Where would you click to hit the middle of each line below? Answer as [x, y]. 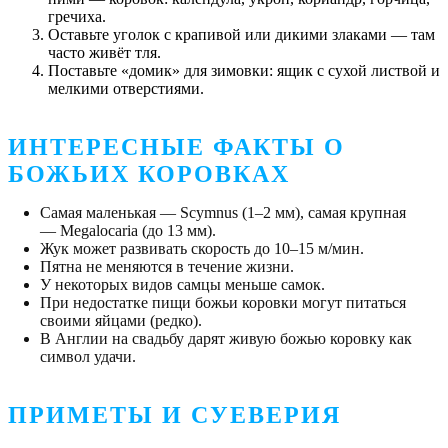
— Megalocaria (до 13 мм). [128, 230]
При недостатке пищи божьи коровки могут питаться [223, 302]
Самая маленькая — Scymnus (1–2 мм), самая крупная [223, 212]
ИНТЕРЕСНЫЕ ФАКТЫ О [176, 146]
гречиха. [77, 16]
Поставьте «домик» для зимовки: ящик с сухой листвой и [244, 70]
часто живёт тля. [104, 52]
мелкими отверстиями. [126, 88]
